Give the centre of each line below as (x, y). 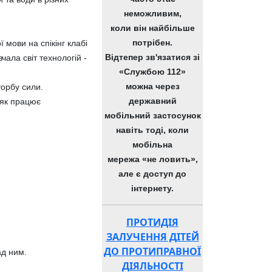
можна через (152, 86)
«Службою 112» (152, 72)
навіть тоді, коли (152, 130)
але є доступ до (152, 174)
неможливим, (152, 13)
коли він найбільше (152, 28)
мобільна (152, 144)
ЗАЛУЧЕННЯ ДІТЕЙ (152, 237)
